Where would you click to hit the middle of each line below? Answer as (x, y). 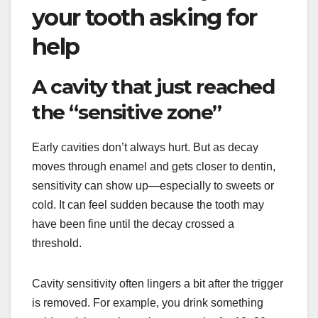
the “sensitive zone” (127, 112)
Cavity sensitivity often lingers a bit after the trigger (158, 283)
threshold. (57, 243)
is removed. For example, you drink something (148, 302)
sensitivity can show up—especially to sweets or (153, 185)
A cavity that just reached (153, 86)
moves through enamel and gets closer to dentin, (154, 166)
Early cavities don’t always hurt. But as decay (145, 147)
